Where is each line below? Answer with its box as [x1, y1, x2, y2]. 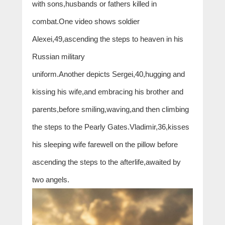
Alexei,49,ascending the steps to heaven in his [32, 35, 183, 43]
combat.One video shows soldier [32, 17, 140, 26]
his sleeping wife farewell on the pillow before [32, 140, 178, 149]
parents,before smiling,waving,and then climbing [32, 105, 189, 114]
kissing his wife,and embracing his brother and [32, 87, 183, 96]
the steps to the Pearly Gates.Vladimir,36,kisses [32, 123, 189, 131]
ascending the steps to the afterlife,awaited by [32, 158, 181, 166]
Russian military [32, 52, 85, 61]
